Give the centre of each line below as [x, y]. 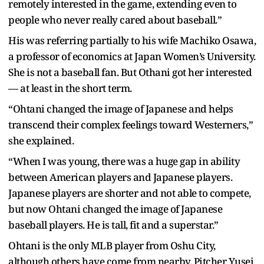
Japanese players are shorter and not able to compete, [130, 193]
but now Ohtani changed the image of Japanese [115, 209]
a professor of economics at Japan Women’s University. [132, 56]
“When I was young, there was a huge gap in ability [124, 161]
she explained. [41, 140]
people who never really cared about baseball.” [115, 19]
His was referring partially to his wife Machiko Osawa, [132, 40]
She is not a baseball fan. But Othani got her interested [130, 72]
